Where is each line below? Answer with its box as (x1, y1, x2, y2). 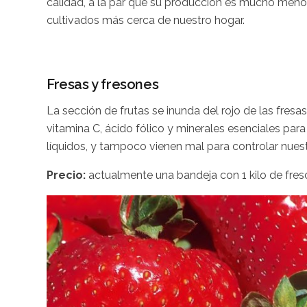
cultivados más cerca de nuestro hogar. (47, 13, 245, 27)
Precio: (47, 168, 86, 182)
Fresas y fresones (47, 75, 159, 93)
